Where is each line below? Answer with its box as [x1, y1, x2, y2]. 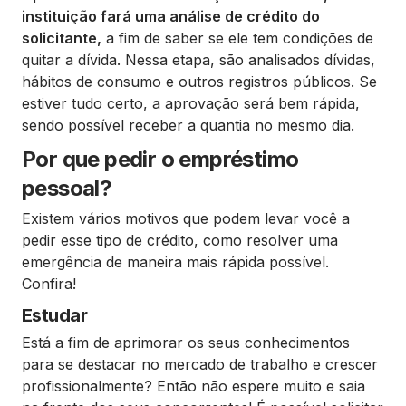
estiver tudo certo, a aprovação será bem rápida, [22, 94, 360, 112]
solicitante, [22, 29, 101, 47]
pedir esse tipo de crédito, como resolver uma [22, 231, 338, 249]
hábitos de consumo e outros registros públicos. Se [22, 72, 377, 91]
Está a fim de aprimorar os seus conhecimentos [22, 333, 350, 352]
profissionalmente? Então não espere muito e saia [22, 377, 365, 395]
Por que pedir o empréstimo [22, 146, 299, 172]
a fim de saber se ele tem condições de [101, 29, 373, 47]
